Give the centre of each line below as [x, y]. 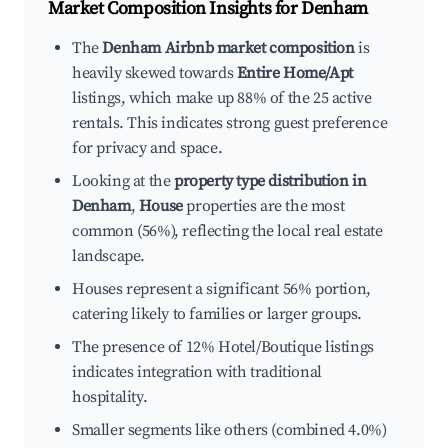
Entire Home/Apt [294, 73]
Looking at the [123, 181]
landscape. [108, 256]
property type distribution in [270, 181]
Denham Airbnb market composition [228, 48]
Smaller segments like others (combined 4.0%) [229, 430]
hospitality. [110, 397]
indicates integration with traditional [197, 372]
